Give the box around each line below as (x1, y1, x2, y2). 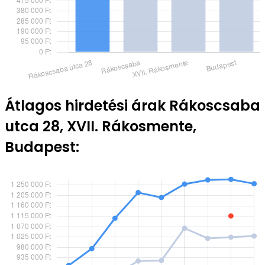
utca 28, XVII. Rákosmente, (5, 117, 196, 137)
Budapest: (5, 137, 79, 157)
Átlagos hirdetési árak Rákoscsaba (5, 96, 260, 116)
